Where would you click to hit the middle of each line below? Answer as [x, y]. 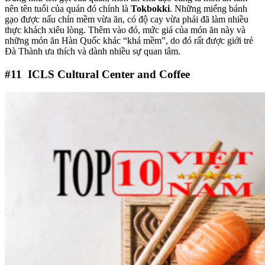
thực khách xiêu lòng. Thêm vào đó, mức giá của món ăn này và [125, 30]
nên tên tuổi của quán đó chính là [68, 9]
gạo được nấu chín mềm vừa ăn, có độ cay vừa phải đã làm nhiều [127, 20]
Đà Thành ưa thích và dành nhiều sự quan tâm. [93, 51]
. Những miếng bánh [209, 9]
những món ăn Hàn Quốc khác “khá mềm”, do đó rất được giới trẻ [129, 41]
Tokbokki [150, 9]
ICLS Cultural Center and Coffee [107, 75]
